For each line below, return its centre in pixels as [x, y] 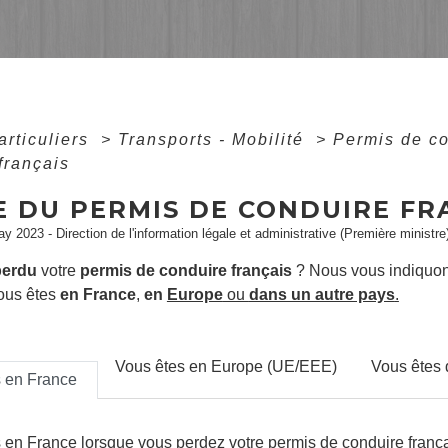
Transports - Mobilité [213, 139]
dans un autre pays [321, 294]
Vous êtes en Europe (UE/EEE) [225, 367]
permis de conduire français [185, 270]
